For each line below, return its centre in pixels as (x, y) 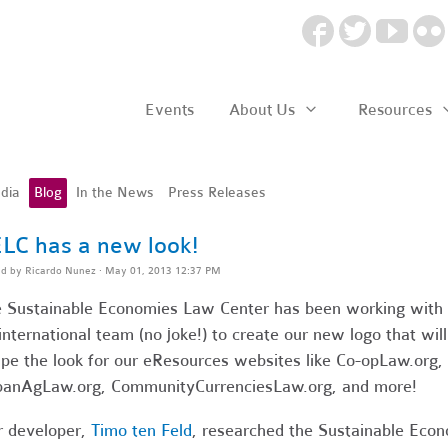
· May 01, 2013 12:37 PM (158, 270)
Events (169, 109)
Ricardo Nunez (60, 270)
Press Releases (216, 192)
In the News (114, 192)
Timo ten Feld (141, 430)
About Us (263, 109)
